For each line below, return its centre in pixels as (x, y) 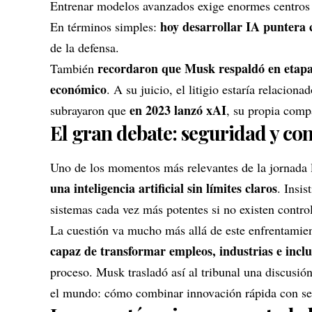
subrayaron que (90, 110)
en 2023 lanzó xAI (178, 110)
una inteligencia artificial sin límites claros (164, 188)
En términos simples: (105, 27)
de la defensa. (85, 48)
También (72, 69)
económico (78, 89)
